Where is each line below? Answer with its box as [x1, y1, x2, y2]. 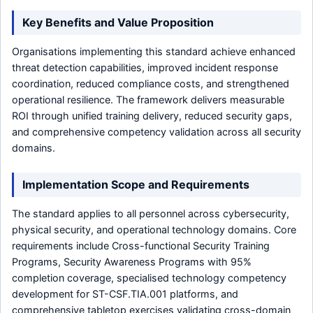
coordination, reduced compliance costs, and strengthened [12, 78, 289, 90]
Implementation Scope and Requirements [22, 177, 249, 192]
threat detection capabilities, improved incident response [12, 61, 278, 74]
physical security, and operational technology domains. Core [12, 224, 296, 236]
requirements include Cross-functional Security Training [12, 240, 270, 252]
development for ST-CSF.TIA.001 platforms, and [12, 288, 238, 300]
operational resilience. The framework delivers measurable [12, 94, 284, 106]
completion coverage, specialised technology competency [12, 272, 286, 284]
